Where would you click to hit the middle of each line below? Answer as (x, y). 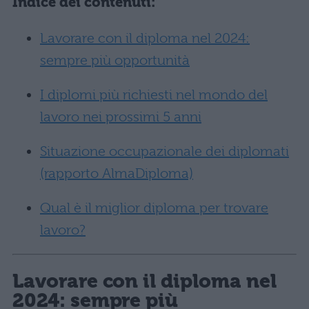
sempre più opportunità (115, 61)
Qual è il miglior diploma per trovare (154, 208)
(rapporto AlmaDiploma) (117, 174)
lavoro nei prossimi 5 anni (121, 117)
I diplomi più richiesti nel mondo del (154, 95)
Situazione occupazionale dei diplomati (165, 152)
